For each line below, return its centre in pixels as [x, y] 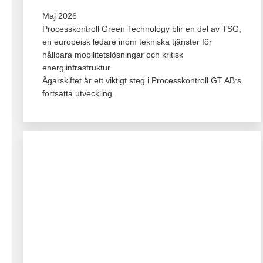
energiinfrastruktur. [77, 67]
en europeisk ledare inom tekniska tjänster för [127, 41]
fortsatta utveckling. [78, 93]
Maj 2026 [60, 16]
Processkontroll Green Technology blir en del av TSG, [142, 28]
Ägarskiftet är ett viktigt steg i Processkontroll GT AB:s [142, 80]
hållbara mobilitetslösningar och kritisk [113, 54]
